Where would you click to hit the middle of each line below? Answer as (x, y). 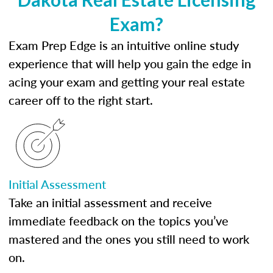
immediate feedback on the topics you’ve (119, 221)
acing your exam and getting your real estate (127, 82)
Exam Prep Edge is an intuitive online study (124, 45)
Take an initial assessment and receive (110, 202)
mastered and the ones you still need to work (129, 239)
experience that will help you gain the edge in (130, 63)
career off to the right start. (81, 100)
